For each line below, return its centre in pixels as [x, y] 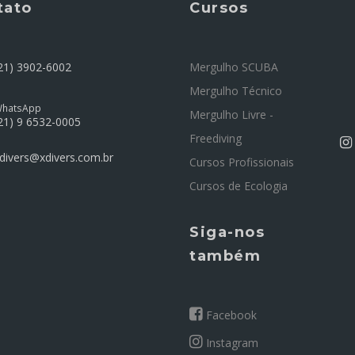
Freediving [216, 138]
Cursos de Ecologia [239, 185]
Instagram [231, 342]
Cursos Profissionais [242, 162]
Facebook [230, 315]
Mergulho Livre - [231, 114]
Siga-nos [227, 232]
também [225, 256]
